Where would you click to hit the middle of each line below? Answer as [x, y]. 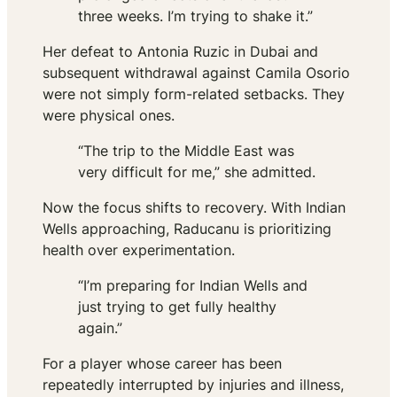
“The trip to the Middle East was [186, 151]
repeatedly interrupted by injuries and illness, [193, 385]
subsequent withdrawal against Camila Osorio [196, 73]
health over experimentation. [139, 250]
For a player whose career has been [162, 364]
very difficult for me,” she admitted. [197, 172]
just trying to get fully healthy [177, 307]
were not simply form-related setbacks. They [194, 94]
